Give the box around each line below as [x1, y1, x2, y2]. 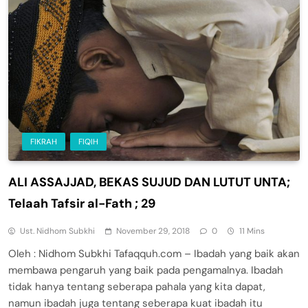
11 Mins [239, 225, 265, 236]
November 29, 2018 [116, 225, 190, 236]
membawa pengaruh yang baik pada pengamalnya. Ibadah [8, 263, 283, 277]
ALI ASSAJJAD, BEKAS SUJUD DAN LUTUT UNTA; [8, 173, 290, 190]
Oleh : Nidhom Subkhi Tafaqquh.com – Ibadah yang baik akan [8, 246, 300, 261]
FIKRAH [30, 135, 57, 147]
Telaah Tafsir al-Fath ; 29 [8, 195, 155, 212]
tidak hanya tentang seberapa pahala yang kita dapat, [8, 279, 265, 294]
